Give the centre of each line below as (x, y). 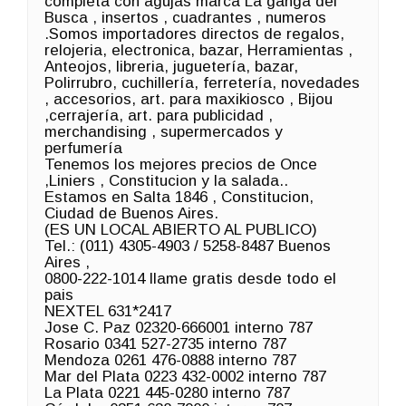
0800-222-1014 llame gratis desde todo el (190, 278)
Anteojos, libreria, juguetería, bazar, (171, 66)
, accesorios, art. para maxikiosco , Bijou (188, 99)
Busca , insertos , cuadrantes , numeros (185, 17)
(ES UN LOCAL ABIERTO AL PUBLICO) (181, 229)
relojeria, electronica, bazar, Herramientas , (198, 50)
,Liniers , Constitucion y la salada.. (166, 180)
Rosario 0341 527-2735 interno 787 (165, 343)
